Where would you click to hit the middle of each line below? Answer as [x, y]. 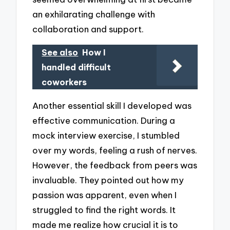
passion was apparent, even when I [105, 195]
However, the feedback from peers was [115, 165]
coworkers [64, 82]
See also [60, 52]
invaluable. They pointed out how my [108, 180]
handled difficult [76, 67]
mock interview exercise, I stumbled [106, 135]
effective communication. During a [104, 120]
